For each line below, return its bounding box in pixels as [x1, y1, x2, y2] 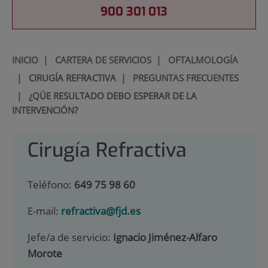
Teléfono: [27, 178, 74, 192]
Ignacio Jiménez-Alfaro [112, 230, 217, 244]
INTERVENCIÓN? [11, 103, 78, 116]
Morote [27, 246, 62, 260]
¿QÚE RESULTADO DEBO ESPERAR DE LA [28, 89, 197, 102]
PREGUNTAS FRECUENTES [132, 71, 239, 84]
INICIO [11, 53, 38, 66]
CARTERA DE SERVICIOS [54, 53, 151, 66]
